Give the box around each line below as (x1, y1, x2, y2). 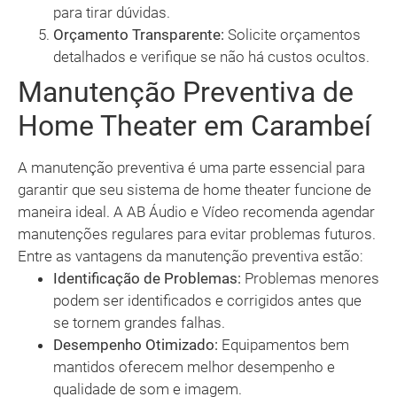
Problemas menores (241, 269, 379, 288)
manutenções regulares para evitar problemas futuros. (18, 225, 376, 244)
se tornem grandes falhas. (53, 314, 225, 332)
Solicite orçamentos (224, 26, 361, 44)
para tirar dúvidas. (53, 4, 170, 22)
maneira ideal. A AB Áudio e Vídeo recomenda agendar (18, 203, 375, 222)
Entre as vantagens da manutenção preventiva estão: (18, 247, 363, 266)
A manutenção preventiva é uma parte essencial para (18, 159, 365, 177)
